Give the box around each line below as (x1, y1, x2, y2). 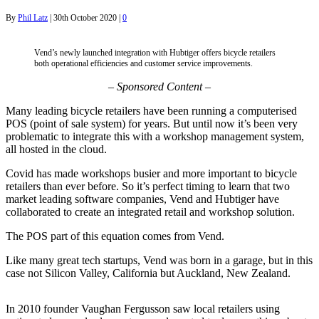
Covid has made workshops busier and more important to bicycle (6, 167, 297, 179)
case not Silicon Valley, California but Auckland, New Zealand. (6, 266, 291, 279)
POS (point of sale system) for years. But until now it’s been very (6, 117, 298, 130)
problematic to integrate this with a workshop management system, (6, 130, 304, 142)
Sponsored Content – (117, 80, 211, 93)
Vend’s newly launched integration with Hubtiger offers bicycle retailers (34, 47, 276, 58)
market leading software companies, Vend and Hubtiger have (6, 192, 279, 205)
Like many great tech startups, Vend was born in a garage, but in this (6, 253, 313, 266)
